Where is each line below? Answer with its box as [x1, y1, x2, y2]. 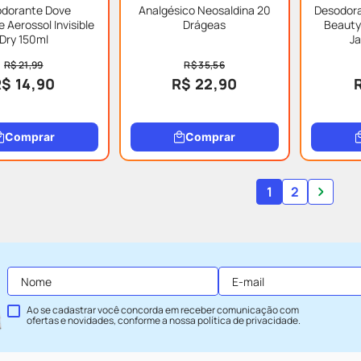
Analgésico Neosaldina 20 [138, 2, 271, 18]
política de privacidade [197, 313, 298, 327]
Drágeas [183, 17, 226, 32]
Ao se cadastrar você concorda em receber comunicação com [27, 303, 299, 317]
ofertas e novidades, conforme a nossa [27, 313, 197, 327]
